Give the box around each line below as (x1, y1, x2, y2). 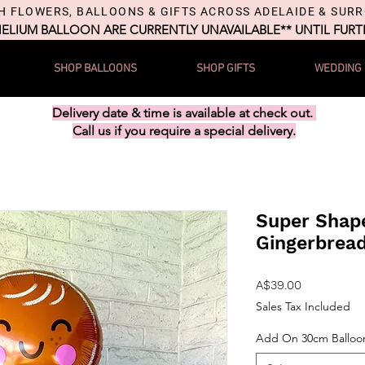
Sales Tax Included (256, 298, 350, 314)
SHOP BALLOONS (53, 62, 137, 76)
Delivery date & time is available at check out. (51, 104, 316, 121)
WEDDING (314, 62, 362, 76)
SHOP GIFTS (196, 62, 255, 76)
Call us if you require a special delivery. (72, 122, 296, 139)
